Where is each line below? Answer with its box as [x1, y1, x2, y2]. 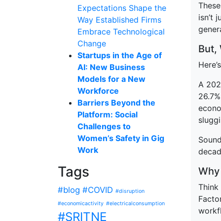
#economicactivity [58, 200, 104, 207]
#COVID [82, 185, 113, 195]
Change [77, 38, 106, 48]
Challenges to [77, 121, 131, 131]
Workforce [77, 86, 119, 96]
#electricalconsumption [106, 200, 165, 207]
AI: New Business [77, 62, 145, 72]
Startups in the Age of [77, 50, 162, 60]
